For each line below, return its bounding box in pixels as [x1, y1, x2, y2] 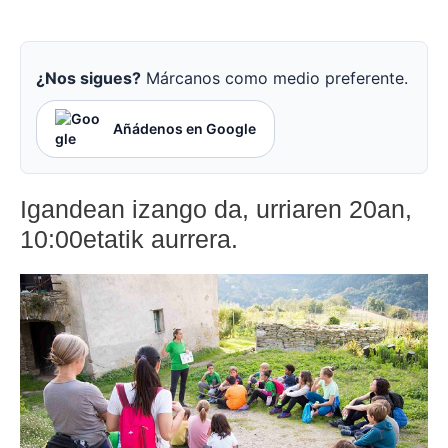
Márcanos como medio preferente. [141, 68, 408, 89]
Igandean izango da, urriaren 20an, [20, 195, 412, 224]
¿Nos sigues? [36, 68, 141, 89]
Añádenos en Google [113, 120, 256, 138]
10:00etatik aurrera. [20, 225, 238, 254]
